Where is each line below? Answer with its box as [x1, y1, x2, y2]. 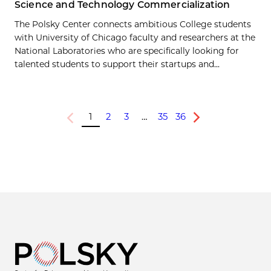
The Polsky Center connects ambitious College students [15, 19, 251, 30]
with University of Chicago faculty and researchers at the [15, 32, 255, 44]
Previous [64, 117, 99, 127]
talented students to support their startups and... [15, 59, 220, 70]
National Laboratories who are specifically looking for [15, 45, 239, 57]
